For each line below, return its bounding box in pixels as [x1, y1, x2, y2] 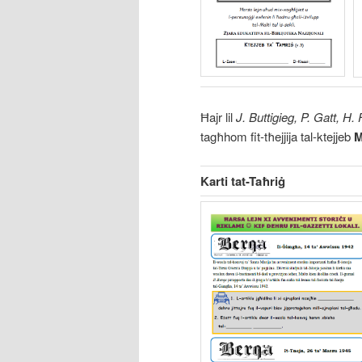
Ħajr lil [200, 107, 233, 125]
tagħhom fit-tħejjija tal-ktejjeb [200, 127, 354, 145]
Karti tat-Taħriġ [200, 172, 285, 191]
